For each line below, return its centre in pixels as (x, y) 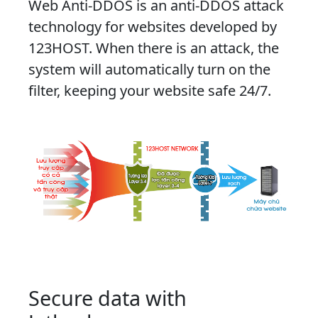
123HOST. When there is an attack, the (154, 48)
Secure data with (108, 298)
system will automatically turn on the (149, 70)
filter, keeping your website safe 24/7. (150, 91)
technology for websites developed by (153, 27)
